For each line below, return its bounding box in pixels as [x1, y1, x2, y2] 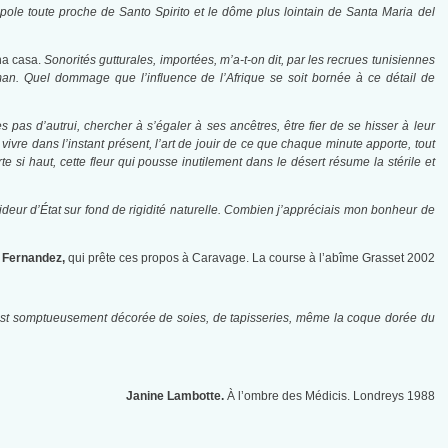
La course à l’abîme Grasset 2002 [251, 251, 435, 266]
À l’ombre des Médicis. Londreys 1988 [226, 389, 435, 404]
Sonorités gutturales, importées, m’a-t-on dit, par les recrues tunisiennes [44, 53, 435, 68]
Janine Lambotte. [125, 389, 227, 404]
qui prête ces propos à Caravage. [67, 251, 249, 266]
